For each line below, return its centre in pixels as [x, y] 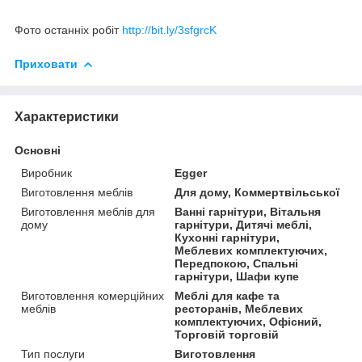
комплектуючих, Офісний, [248, 321]
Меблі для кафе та [227, 295]
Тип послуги [53, 354]
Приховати [46, 63]
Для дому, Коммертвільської [257, 192]
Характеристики [67, 116]
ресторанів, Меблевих [239, 308]
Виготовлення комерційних [93, 295]
